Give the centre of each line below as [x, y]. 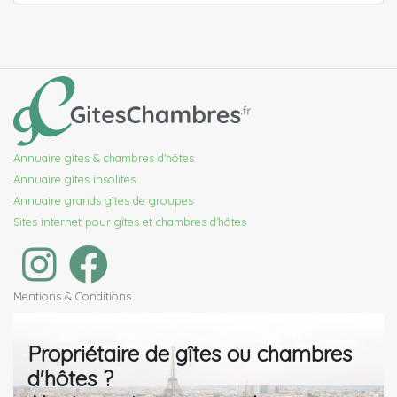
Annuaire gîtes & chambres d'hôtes [104, 158]
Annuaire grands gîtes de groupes [103, 201]
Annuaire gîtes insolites [74, 179]
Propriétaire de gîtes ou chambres [190, 354]
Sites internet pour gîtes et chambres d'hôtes [130, 222]
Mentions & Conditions [72, 296]
